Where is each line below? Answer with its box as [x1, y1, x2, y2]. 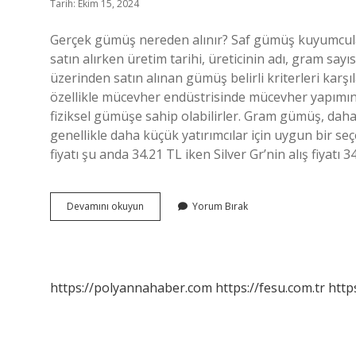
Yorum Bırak [192, 199, 248, 213]
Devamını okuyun [67, 199, 144, 213]
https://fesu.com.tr [215, 279, 325, 296]
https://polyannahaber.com [50, 279, 212, 296]
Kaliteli [143, 199, 172, 212]
